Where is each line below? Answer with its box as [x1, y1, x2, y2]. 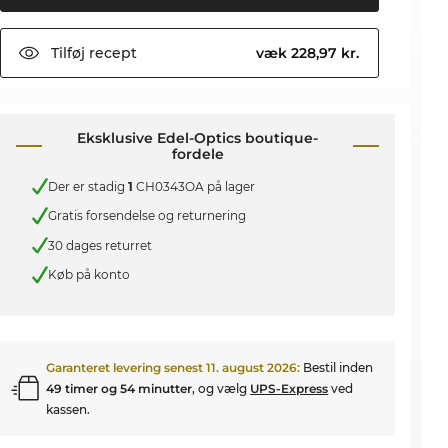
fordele [171, 145, 224, 163]
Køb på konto [48, 267, 131, 283]
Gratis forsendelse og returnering [48, 208, 247, 224]
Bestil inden [303, 359, 374, 375]
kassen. [46, 401, 91, 417]
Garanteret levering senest [46, 359, 207, 375]
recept [85, 44, 138, 62]
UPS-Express [250, 380, 329, 396]
